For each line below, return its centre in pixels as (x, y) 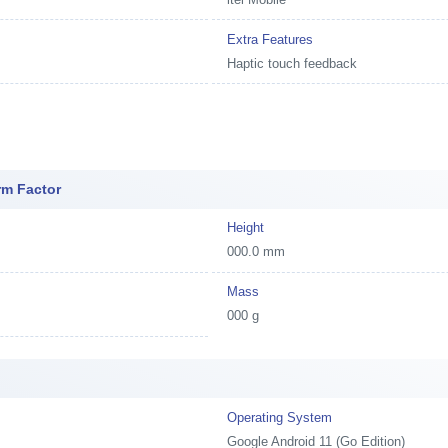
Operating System (280, 417)
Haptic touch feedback (292, 63)
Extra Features (270, 39)
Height (246, 227)
